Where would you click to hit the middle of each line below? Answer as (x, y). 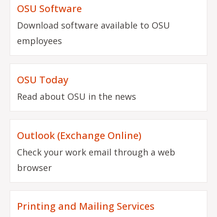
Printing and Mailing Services (86, 206)
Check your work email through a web (96, 152)
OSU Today (43, 79)
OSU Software (50, 8)
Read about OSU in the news (77, 96)
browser (35, 167)
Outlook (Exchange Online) (79, 135)
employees (40, 40)
